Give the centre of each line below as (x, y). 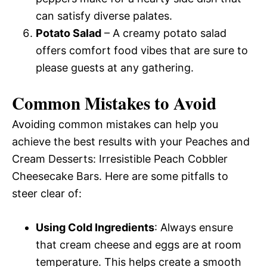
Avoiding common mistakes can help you (115, 124)
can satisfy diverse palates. (104, 16)
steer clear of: (47, 193)
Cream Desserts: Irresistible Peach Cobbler (120, 159)
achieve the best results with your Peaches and (131, 142)
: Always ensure (194, 227)
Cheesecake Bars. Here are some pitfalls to (120, 176)
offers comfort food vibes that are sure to (142, 50)
